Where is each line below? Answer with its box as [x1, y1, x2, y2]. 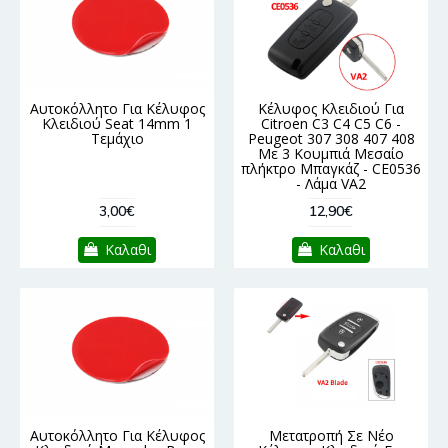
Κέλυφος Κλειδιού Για [258, 98, 404, 118]
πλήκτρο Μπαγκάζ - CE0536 [241, 158, 421, 178]
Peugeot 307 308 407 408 [247, 128, 415, 148]
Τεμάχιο [90, 128, 144, 148]
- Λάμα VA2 [296, 173, 366, 193]
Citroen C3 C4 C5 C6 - [261, 113, 401, 133]
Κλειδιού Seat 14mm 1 [42, 113, 192, 133]
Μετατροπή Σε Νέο [268, 425, 394, 445]
